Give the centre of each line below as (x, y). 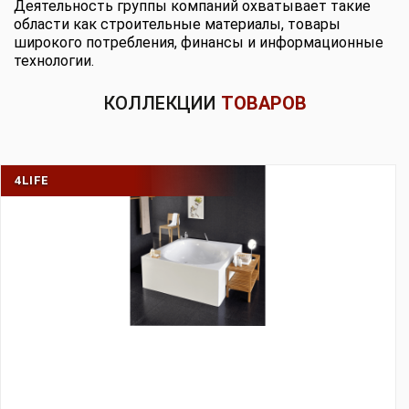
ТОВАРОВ (263, 103)
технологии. (54, 61)
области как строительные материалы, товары (177, 24)
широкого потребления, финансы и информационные (199, 42)
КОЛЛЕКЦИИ (162, 103)
